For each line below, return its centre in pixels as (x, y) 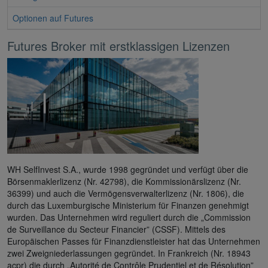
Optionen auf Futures (53, 18)
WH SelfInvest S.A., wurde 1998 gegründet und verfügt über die (128, 169)
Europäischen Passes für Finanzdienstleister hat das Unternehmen (134, 241)
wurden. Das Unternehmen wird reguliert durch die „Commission (129, 217)
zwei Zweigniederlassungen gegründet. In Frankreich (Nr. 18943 (129, 253)
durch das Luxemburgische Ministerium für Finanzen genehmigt (128, 205)
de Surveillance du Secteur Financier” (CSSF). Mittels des (116, 229)
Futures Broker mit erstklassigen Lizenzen (118, 45)
